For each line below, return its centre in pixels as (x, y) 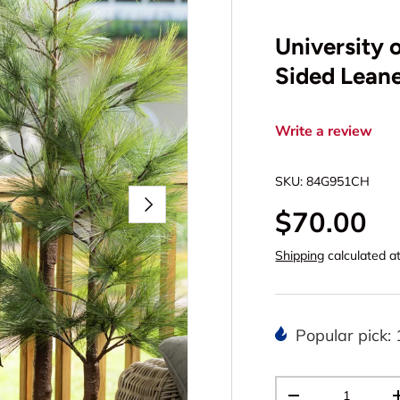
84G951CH (338, 181)
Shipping (300, 255)
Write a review (324, 131)
